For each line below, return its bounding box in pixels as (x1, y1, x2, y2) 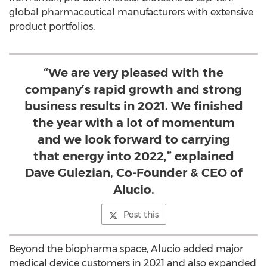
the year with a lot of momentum (32, 116, 235, 130)
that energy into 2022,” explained (33, 149, 234, 163)
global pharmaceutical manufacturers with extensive (9, 7, 253, 18)
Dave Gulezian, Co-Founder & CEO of (24, 166, 243, 180)
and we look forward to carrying (37, 132, 230, 147)
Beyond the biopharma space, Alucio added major (9, 243, 243, 254)
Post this (123, 209, 159, 220)
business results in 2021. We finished (24, 99, 243, 113)
